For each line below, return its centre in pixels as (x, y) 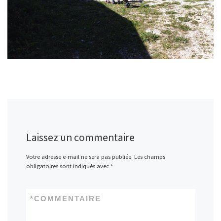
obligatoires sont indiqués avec (68, 166)
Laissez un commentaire (80, 137)
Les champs (149, 156)
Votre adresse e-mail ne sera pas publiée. (79, 156)
